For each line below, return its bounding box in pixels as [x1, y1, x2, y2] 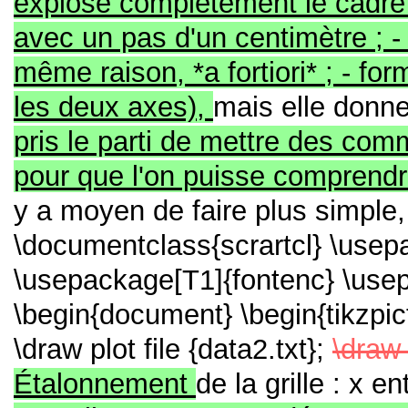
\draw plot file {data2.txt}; [14, 333, 332, 365]
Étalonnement [14, 368, 196, 400]
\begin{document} [14, 299, 240, 331]
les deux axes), [14, 91, 213, 123]
